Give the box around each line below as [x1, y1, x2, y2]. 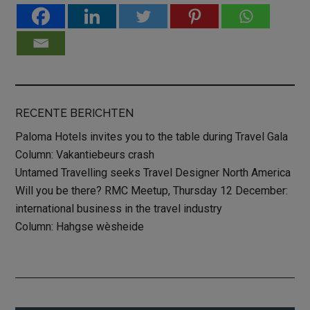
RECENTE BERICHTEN [15, 106, 134, 120]
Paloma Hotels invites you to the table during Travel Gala [15, 129, 289, 143]
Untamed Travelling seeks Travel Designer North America [15, 165, 291, 179]
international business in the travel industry [15, 201, 223, 215]
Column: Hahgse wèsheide [15, 219, 145, 233]
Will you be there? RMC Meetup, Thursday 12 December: [15, 183, 289, 197]
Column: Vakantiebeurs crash [15, 147, 155, 161]
